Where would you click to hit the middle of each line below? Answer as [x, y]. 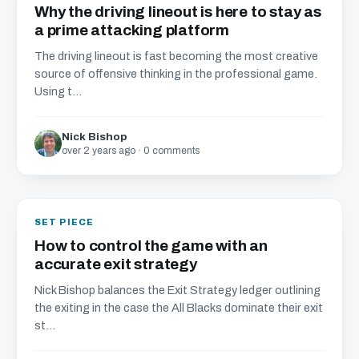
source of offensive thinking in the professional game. [176, 74]
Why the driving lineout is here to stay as [178, 12]
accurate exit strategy [116, 264]
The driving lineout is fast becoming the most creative [176, 56]
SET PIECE [64, 222]
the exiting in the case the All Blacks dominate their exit [179, 308]
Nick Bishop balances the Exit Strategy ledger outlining [177, 290]
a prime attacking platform [132, 30]
